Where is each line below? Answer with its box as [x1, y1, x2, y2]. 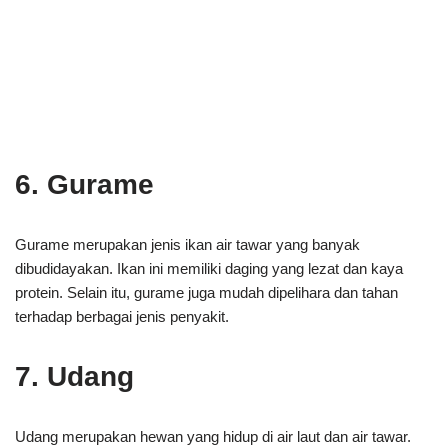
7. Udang [15, 361, 134, 392]
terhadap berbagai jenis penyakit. [15, 308, 229, 325]
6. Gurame [15, 169, 154, 200]
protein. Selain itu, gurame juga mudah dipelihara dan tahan [15, 284, 398, 301]
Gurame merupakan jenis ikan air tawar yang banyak [15, 236, 360, 253]
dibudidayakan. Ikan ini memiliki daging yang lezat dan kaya [15, 260, 403, 277]
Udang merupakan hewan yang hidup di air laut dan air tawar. [15, 428, 411, 445]
